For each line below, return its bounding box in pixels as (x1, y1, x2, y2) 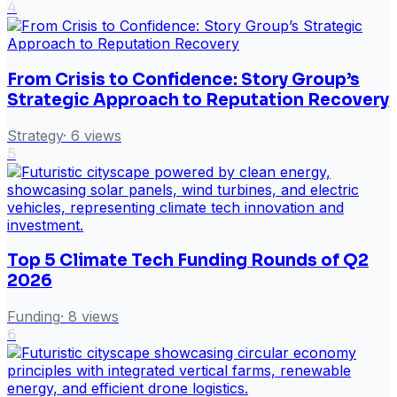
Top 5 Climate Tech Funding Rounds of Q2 (7, 250, 369, 271)
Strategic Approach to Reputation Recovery (7, 89, 389, 110)
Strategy (7, 126, 63, 144)
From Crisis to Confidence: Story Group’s (7, 68, 360, 90)
